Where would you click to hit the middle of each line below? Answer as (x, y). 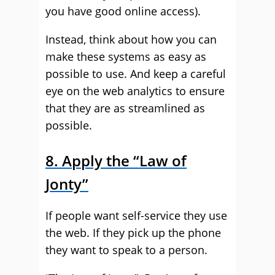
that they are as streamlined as (125, 108)
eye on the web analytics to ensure (135, 91)
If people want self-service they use (136, 215)
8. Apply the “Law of (116, 161)
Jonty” (67, 184)
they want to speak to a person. (126, 250)
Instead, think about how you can (131, 39)
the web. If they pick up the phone (133, 233)
